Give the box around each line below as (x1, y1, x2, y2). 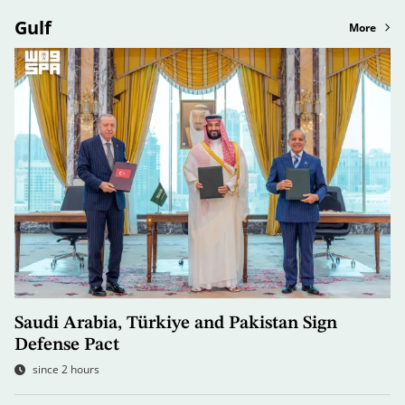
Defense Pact (14, 336, 119, 355)
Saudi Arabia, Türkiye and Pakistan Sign (14, 315, 337, 334)
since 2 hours (33, 362, 99, 378)
